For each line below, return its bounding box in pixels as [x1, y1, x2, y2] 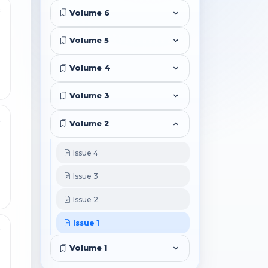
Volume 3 [67, 91, 110, 100]
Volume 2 [67, 118, 109, 128]
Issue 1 [71, 218, 100, 227]
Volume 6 [67, 8, 110, 17]
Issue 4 [71, 148, 99, 157]
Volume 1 [67, 243, 108, 253]
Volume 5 [67, 36, 109, 45]
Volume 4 [67, 63, 111, 73]
